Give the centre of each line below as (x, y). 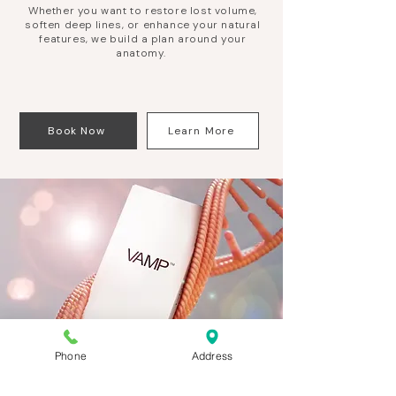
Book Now (76, 131)
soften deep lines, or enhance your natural (143, 25)
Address (212, 355)
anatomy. (143, 53)
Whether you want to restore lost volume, (142, 11)
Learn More (201, 131)
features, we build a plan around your (143, 39)
